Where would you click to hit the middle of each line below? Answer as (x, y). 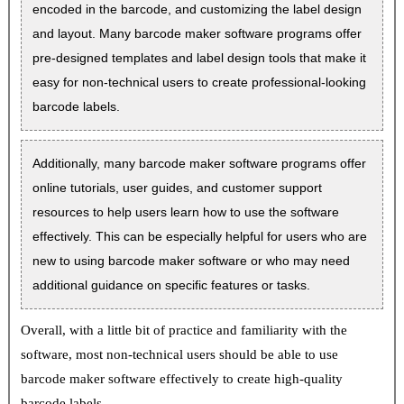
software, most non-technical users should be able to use (179, 355)
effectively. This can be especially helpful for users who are (199, 237)
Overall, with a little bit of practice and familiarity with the (184, 331)
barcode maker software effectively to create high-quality (181, 379)
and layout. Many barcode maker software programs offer (197, 34)
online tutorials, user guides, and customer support (177, 188)
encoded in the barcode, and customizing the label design (197, 9)
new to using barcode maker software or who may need (191, 261)
